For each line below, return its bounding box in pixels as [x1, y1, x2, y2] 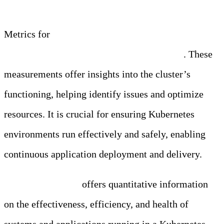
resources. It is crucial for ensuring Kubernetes [4, 108, 194, 120]
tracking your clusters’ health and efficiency [4, 48, 183, 60]
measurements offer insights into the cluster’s [4, 68, 190, 80]
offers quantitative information [79, 178, 208, 190]
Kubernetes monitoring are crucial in [52, 28, 202, 40]
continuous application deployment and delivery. [4, 148, 202, 160]
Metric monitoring [4, 178, 79, 190]
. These [183, 48, 212, 60]
